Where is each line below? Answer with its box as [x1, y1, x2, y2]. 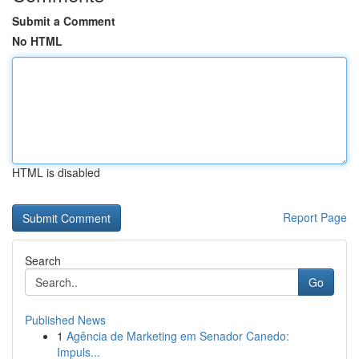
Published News [25, 312, 106, 328]
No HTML [12, 33, 63, 49]
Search [25, 252, 61, 268]
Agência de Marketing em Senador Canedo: [67, 328, 289, 344]
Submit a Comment [12, 13, 115, 29]
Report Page [283, 209, 347, 225]
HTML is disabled [12, 164, 100, 180]
